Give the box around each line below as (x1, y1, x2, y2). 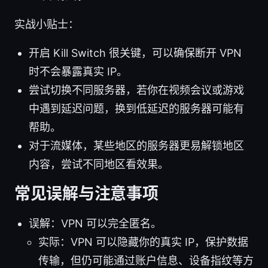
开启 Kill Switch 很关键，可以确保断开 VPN (29, 46, 242, 59)
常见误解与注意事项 (14, 183, 159, 203)
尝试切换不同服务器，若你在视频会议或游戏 (29, 83, 244, 96)
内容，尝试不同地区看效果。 (29, 157, 169, 170)
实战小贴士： (14, 17, 79, 31)
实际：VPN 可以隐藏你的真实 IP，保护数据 (38, 235, 248, 248)
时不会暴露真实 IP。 (29, 65, 127, 78)
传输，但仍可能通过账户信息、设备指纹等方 (38, 254, 254, 267)
